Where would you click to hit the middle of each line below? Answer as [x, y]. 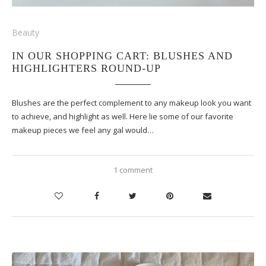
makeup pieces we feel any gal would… [83, 130]
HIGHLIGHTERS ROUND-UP [86, 68]
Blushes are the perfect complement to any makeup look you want [132, 102]
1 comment [133, 170]
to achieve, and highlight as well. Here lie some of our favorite [123, 116]
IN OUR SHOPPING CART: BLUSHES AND [122, 56]
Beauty [26, 32]
